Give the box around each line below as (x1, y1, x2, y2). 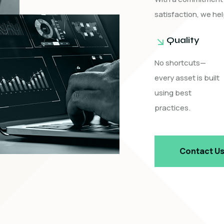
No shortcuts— (154, 57, 206, 68)
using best (154, 87, 191, 98)
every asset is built (154, 72, 219, 83)
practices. (154, 102, 190, 113)
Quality (166, 34, 199, 45)
